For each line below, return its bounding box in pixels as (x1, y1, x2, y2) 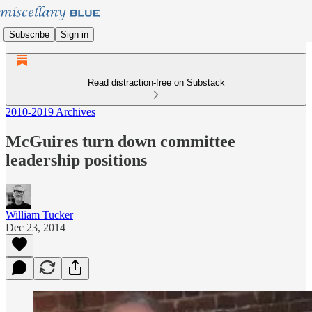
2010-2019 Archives (6, 106, 95, 118)
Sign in (61, 29, 88, 40)
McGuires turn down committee (6, 132, 235, 150)
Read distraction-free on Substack (87, 77, 225, 88)
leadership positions (6, 150, 147, 169)
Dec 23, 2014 (6, 221, 65, 233)
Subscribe (9, 29, 49, 40)
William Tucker (6, 208, 73, 221)
